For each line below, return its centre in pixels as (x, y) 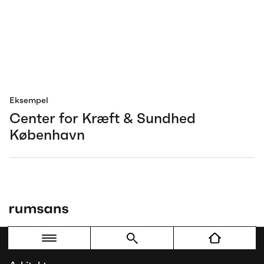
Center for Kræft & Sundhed (103, 118)
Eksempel (29, 100)
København (47, 135)
